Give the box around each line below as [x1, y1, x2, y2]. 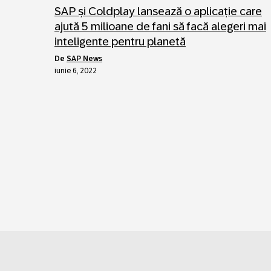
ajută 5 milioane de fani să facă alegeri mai [54, 20, 266, 33]
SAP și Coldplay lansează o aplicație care [54, 5, 262, 18]
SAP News [67, 54, 102, 63]
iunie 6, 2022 [54, 67, 97, 75]
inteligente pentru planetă [54, 35, 186, 48]
